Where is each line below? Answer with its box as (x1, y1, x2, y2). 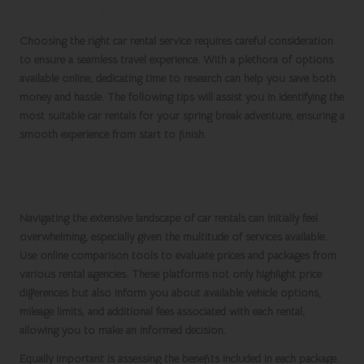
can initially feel (245, 211, 318, 226)
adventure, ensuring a (241, 109, 344, 123)
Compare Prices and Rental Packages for (19, 156, 338, 180)
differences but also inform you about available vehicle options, (19, 286, 321, 301)
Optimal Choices (19, 177, 151, 201)
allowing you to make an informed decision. (19, 323, 226, 338)
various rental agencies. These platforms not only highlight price (19, 267, 322, 282)
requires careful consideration (191, 34, 333, 49)
